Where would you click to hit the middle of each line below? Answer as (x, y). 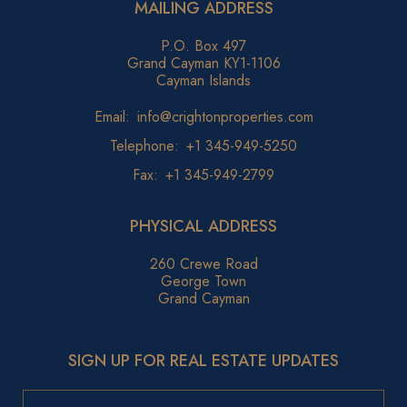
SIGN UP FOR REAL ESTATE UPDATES (203, 360)
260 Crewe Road (203, 263)
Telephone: (144, 145)
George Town (203, 281)
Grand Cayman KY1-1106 (203, 63)
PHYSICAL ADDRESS (203, 226)
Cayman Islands (203, 80)
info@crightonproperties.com (225, 116)
